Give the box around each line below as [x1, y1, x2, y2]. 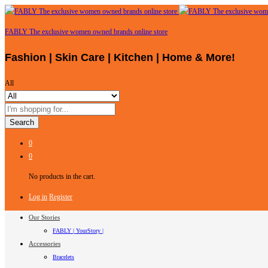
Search [10, 117, 34, 127]
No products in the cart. [29, 172, 95, 181]
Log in [29, 192, 47, 201]
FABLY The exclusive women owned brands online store [5, 28, 167, 36]
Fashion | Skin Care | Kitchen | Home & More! [5, 51, 235, 63]
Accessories [29, 239, 60, 247]
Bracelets [53, 253, 74, 260]
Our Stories [29, 213, 60, 221]
